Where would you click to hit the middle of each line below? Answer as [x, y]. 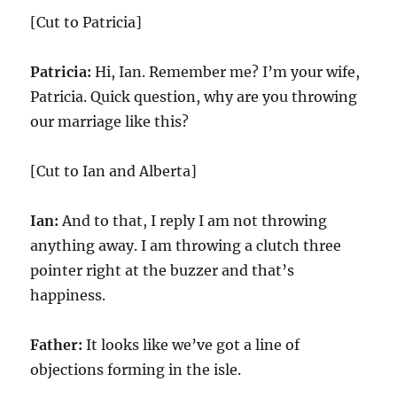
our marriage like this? [110, 121]
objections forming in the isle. [136, 370]
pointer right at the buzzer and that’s [163, 270]
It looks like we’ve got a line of [193, 345]
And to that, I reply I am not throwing [193, 221]
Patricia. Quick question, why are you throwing [194, 97]
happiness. [68, 295]
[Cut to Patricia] [86, 22]
